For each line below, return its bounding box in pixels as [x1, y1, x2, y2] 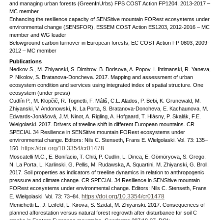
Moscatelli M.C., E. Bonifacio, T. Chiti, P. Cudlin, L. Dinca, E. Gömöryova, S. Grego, [9, 154, 206, 160]
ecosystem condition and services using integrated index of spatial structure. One [9, 82, 203, 88]
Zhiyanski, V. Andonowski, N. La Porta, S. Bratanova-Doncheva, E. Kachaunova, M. [9, 106, 208, 111]
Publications [9, 58, 42, 64]
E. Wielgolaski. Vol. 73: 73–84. [9, 193, 82, 199]
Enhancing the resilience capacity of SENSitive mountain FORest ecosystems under [9, 16, 210, 22]
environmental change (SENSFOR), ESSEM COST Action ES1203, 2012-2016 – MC [9, 24, 210, 30]
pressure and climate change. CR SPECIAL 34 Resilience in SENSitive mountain [9, 177, 200, 183]
